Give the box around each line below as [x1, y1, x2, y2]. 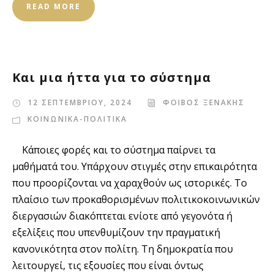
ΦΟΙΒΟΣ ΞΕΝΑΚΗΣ [163, 97, 245, 108]
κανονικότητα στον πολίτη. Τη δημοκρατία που [12, 242, 233, 256]
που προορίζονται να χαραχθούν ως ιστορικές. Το [12, 176, 247, 190]
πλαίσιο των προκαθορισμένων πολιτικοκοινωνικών [12, 193, 260, 206]
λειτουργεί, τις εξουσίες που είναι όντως [12, 259, 204, 272]
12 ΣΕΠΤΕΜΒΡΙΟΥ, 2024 [28, 97, 132, 108]
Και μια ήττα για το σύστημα [12, 69, 211, 86]
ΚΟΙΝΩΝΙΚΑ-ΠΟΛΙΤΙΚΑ [28, 114, 127, 124]
